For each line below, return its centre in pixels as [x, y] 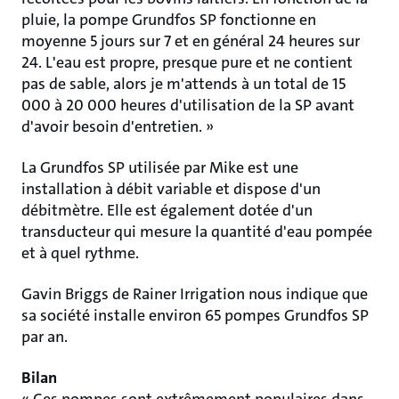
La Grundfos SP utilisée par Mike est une [160, 167]
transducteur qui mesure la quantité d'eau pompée [197, 232]
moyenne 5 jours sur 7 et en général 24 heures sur [191, 41]
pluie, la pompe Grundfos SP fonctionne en [169, 20]
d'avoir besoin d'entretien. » [118, 126]
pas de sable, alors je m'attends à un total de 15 [183, 84]
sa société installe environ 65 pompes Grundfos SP [195, 315]
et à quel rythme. [80, 253]
